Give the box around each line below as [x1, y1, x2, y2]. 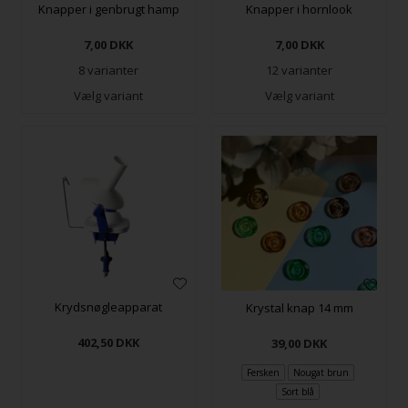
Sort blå [280, 385, 314, 399]
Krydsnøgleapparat [55, 298, 163, 315]
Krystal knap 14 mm [245, 300, 353, 317]
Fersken [246, 365, 280, 379]
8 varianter [78, 61, 139, 78]
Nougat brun [293, 365, 350, 379]
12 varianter [266, 61, 333, 78]
